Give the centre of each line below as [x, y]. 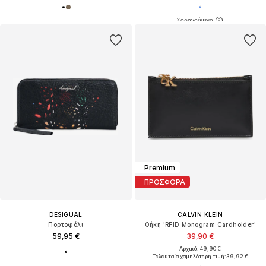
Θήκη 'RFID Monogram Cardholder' [200, 225]
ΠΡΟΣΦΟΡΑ [164, 182]
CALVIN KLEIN [200, 215]
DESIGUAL [66, 215]
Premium [159, 167]
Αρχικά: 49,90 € [200, 249]
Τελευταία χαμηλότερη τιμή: [189, 256]
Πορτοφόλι [66, 225]
